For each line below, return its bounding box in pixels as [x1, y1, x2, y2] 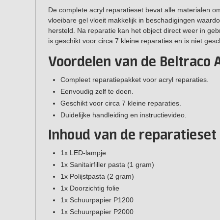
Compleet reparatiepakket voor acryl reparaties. [60, 75, 209, 83]
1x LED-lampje [60, 149, 106, 157]
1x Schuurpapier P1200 [60, 196, 134, 204]
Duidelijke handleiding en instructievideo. [60, 110, 187, 119]
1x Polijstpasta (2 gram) [60, 172, 134, 181]
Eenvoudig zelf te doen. [60, 87, 134, 95]
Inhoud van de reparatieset [48, 128, 217, 144]
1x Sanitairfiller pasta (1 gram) [60, 161, 154, 169]
